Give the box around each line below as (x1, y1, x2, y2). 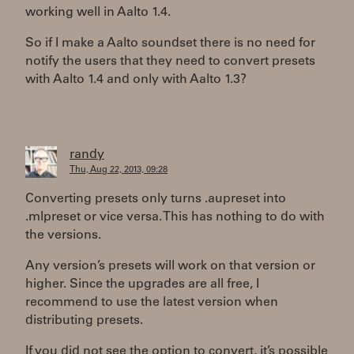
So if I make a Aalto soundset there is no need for (25, 37, 315, 50)
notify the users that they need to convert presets (25, 55, 315, 68)
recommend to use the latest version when (25, 296, 278, 309)
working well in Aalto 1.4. (25, 6, 171, 19)
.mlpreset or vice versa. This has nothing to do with (25, 211, 325, 224)
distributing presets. (25, 314, 143, 327)
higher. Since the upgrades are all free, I (25, 278, 259, 291)
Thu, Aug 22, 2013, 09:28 (70, 166, 168, 175)
